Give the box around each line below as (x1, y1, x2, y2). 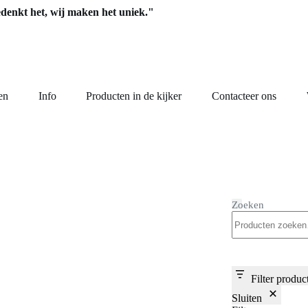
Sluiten (231, 292, 262, 304)
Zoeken (231, 199, 264, 210)
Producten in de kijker (86, 89, 182, 102)
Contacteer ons (211, 89, 276, 102)
